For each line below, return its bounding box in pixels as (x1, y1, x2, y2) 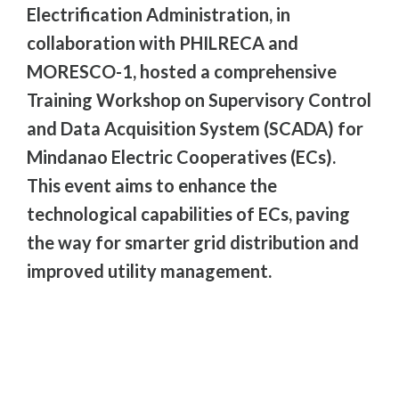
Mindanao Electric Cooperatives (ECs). (27, 145, 336, 167)
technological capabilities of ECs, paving (27, 202, 350, 224)
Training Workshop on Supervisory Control (27, 88, 371, 110)
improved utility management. (27, 259, 272, 281)
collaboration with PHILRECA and (27, 31, 298, 53)
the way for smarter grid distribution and (27, 231, 359, 253)
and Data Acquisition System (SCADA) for (27, 117, 363, 139)
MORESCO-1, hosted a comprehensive (27, 60, 337, 82)
